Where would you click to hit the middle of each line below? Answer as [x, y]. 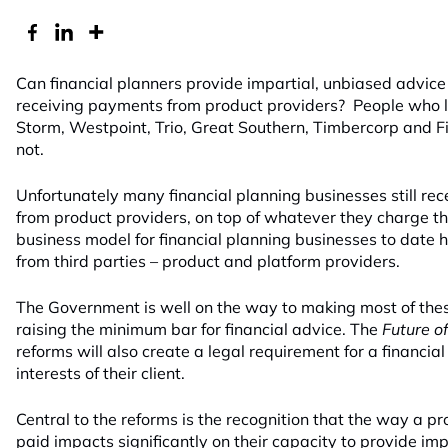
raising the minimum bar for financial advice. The [199, 329]
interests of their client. [100, 373]
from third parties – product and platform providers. [208, 261]
